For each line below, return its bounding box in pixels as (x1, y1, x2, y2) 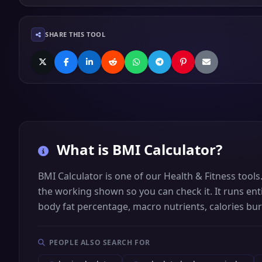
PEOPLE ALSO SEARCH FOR (49, 237, 150, 247)
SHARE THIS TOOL (45, 30, 106, 39)
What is (53, 140, 112, 159)
